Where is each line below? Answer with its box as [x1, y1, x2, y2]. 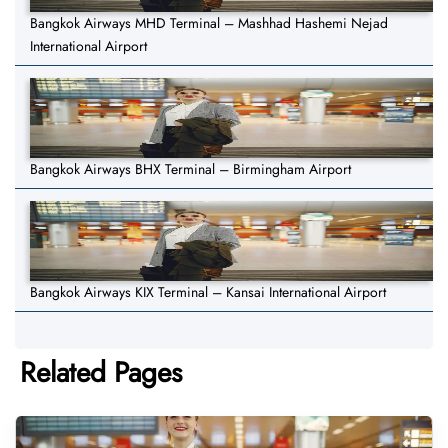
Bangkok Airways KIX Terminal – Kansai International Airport [30, 282, 386, 303]
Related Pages [20, 352, 182, 394]
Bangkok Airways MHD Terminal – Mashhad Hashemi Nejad [30, 13, 388, 34]
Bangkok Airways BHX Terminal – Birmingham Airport [30, 159, 351, 180]
